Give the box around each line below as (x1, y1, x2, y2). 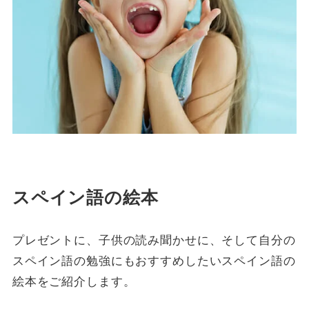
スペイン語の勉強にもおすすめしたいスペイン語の (12, 251, 296, 269)
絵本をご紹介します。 (12, 272, 136, 290)
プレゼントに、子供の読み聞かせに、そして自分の (12, 230, 296, 248)
